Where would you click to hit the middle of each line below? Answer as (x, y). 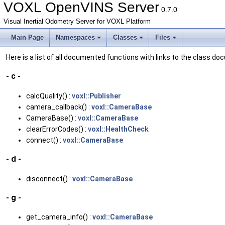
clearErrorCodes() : (57, 129)
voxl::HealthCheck (118, 129)
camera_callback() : (59, 107)
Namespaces (75, 37)
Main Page (27, 37)
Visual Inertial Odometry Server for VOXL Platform (77, 22)
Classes (125, 37)
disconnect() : (49, 179)
